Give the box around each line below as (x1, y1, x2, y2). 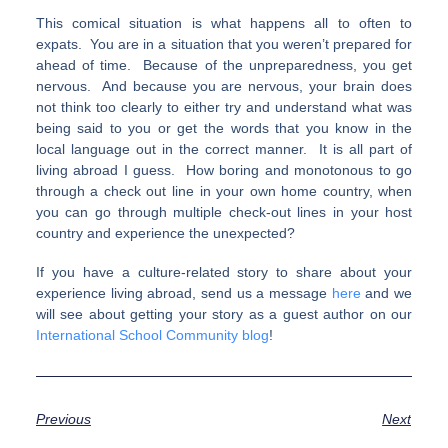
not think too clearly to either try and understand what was (35, 99, 413, 116)
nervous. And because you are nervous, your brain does (35, 78, 413, 95)
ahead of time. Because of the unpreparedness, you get (35, 57, 413, 74)
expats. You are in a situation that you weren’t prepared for (35, 36, 413, 53)
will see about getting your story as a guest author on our (35, 306, 413, 323)
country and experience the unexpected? (35, 225, 295, 242)
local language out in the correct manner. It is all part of (35, 141, 413, 158)
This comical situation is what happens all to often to (35, 15, 413, 32)
